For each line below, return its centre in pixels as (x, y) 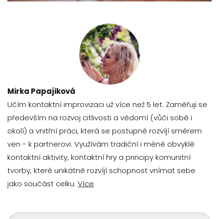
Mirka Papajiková (41, 91)
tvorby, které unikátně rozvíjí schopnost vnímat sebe (101, 170)
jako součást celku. (43, 183)
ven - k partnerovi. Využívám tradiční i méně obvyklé (101, 144)
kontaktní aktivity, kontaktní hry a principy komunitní (99, 157)
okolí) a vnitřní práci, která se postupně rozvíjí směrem (105, 131)
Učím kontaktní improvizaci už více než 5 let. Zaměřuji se (107, 104)
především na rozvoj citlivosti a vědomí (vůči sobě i (100, 117)
